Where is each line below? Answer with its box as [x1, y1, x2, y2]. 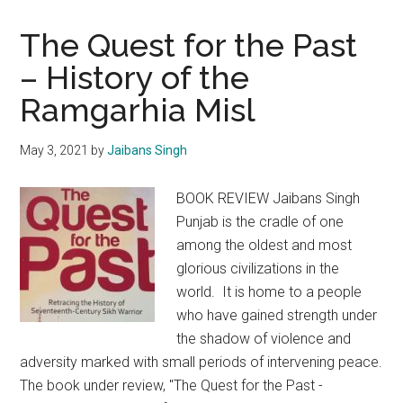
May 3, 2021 [20, 143, 89, 157]
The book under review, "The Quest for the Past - [20, 377, 324, 394]
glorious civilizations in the [176, 260, 340, 277]
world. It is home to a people [176, 283, 363, 300]
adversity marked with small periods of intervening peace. [20, 354, 383, 371]
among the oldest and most [176, 237, 353, 254]
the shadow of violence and [176, 330, 352, 347]
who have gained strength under [176, 307, 378, 324]
